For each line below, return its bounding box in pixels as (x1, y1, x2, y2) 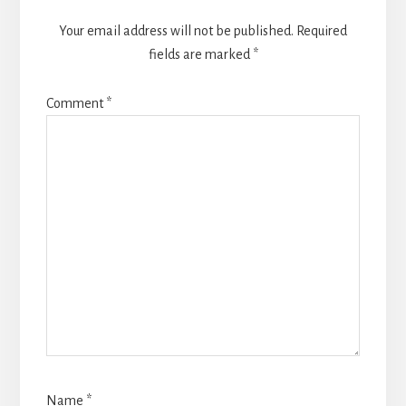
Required (296, 24, 347, 39)
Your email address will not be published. (59, 24, 294, 39)
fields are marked (148, 47, 253, 63)
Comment (45, 96, 106, 111)
